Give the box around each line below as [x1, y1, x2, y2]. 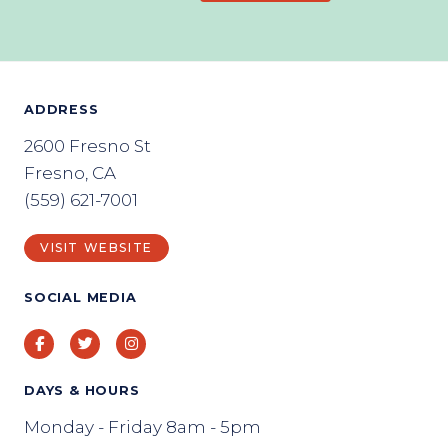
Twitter [91, 333, 144, 352]
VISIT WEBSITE [40, 240, 153, 255]
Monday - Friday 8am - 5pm [24, 417, 261, 437]
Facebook [42, 333, 121, 352]
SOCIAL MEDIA [24, 290, 137, 305]
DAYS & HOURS [24, 383, 140, 398]
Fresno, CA [24, 163, 116, 183]
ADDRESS [24, 102, 99, 117]
